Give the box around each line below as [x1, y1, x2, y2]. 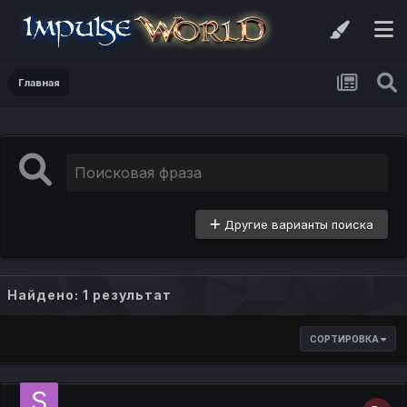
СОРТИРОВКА [310, 333, 381, 345]
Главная [18, 76, 60, 89]
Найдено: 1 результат [7, 287, 172, 303]
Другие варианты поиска [221, 217, 373, 233]
